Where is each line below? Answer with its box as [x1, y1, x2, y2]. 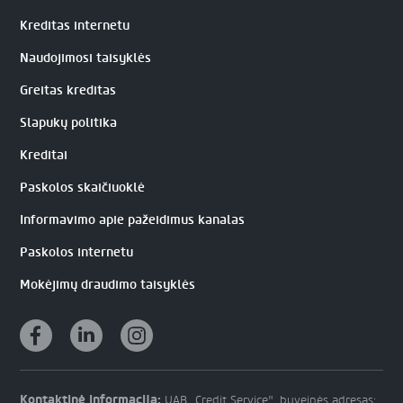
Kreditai [20, 146, 68, 164]
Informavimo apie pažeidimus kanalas [20, 210, 246, 228]
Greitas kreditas [20, 81, 117, 99]
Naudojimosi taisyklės [20, 49, 152, 67]
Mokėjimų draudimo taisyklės [20, 275, 196, 293]
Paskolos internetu [20, 243, 134, 261]
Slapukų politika [20, 113, 118, 131]
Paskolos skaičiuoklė [20, 178, 146, 196]
